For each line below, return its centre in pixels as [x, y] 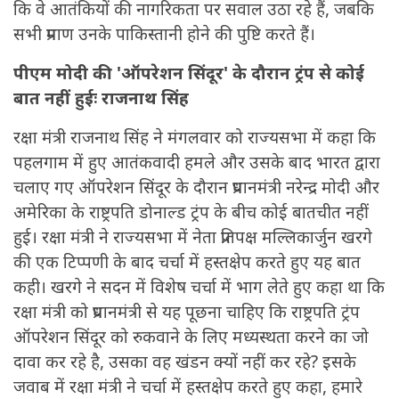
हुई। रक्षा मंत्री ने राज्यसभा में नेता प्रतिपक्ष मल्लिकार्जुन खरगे [193, 237]
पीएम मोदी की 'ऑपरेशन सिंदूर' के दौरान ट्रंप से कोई [189, 73]
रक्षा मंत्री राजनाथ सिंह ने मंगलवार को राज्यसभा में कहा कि [195, 138]
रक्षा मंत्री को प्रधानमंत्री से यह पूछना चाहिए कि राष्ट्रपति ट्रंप [187, 312]
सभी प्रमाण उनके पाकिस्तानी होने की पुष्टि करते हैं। [164, 34]
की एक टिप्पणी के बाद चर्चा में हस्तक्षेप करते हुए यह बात [187, 262]
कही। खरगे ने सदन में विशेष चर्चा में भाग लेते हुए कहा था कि [199, 287]
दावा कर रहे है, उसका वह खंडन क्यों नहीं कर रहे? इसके [185, 362]
